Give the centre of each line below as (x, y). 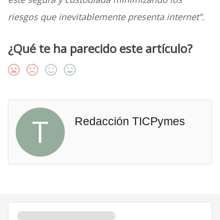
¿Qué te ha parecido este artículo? (100, 49)
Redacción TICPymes (130, 122)
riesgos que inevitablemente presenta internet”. (106, 17)
